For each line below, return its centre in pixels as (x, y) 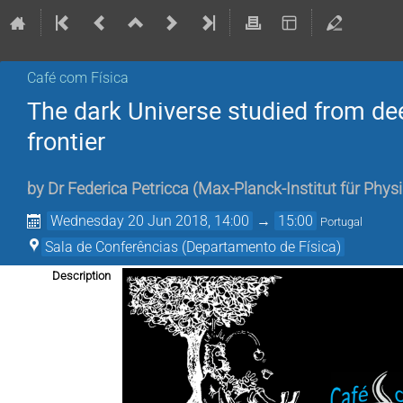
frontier (66, 141)
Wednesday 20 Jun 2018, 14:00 (150, 221)
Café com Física (78, 78)
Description (81, 276)
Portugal (342, 222)
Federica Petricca (128, 189)
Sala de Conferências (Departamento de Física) (193, 247)
